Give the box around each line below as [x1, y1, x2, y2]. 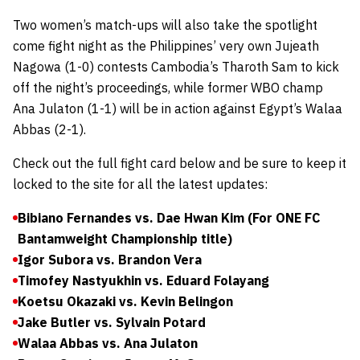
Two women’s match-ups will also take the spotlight [13, 17, 317, 33]
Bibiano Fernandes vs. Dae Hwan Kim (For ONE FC [18, 210, 321, 226]
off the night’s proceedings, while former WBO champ [13, 80, 323, 96]
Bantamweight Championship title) [18, 231, 232, 247]
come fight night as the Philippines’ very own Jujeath [13, 38, 319, 54]
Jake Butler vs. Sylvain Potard [18, 314, 206, 330]
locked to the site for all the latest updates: [13, 176, 268, 192]
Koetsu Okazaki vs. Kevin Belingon [18, 293, 233, 309]
